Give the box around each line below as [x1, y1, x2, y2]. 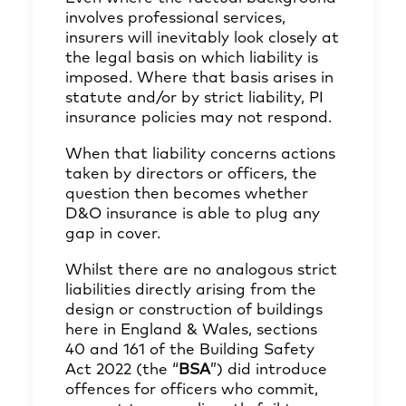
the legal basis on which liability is [65, 51, 318, 66]
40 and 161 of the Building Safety [65, 343, 314, 358]
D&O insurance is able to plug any [65, 207, 320, 222]
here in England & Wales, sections [65, 323, 317, 338]
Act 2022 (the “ [65, 362, 179, 378]
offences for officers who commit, [65, 382, 318, 398]
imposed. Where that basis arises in [65, 71, 333, 86]
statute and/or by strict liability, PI [65, 91, 324, 106]
